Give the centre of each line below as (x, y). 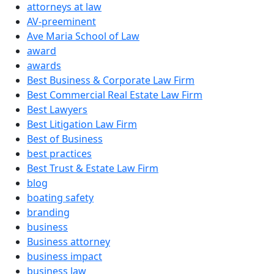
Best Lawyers (57, 109)
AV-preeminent (61, 21)
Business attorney (68, 241)
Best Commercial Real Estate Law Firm (115, 94)
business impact (65, 256)
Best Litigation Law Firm (82, 124)
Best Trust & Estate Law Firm (93, 168)
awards (44, 65)
